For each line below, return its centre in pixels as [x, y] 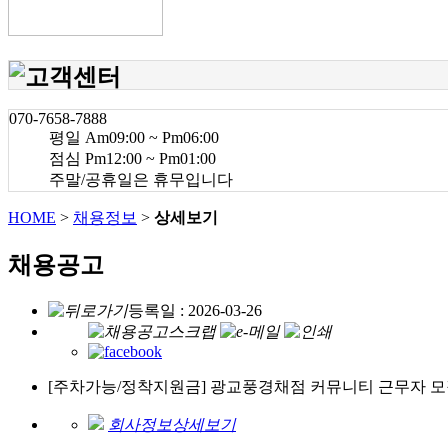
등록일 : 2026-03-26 [195, 310]
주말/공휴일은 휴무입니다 [141, 179]
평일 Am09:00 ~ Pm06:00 [134, 137]
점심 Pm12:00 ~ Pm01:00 [132, 158]
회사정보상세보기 [172, 424]
